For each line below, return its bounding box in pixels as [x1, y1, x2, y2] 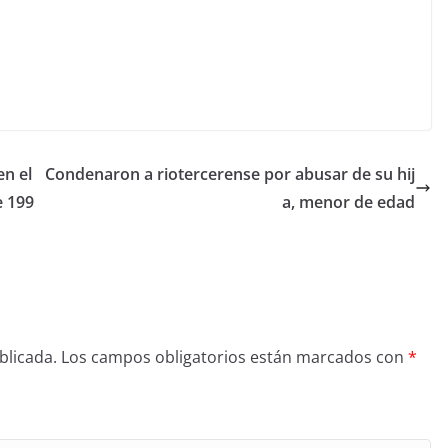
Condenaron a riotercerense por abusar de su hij [45, 163, 415, 185]
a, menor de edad [282, 191, 415, 213]
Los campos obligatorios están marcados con [61, 346, 408, 368]
